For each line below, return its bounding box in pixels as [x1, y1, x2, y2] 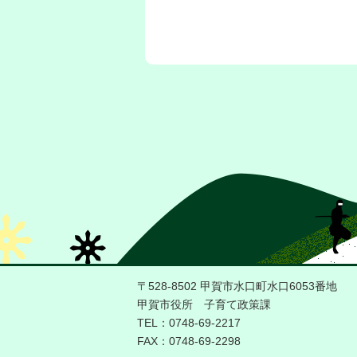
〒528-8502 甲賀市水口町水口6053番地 [137, 280, 337, 292]
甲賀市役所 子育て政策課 [137, 298, 271, 311]
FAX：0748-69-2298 [137, 335, 241, 347]
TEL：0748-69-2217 [137, 316, 241, 329]
